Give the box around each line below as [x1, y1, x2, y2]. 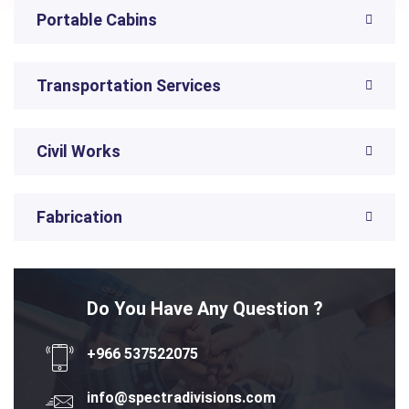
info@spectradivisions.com [87, 389, 276, 406]
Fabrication [37, 207, 122, 226]
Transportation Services [37, 76, 221, 95]
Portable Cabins [37, 10, 157, 29]
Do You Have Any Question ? [86, 298, 323, 320]
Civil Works [37, 142, 121, 161]
